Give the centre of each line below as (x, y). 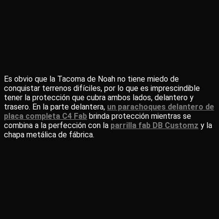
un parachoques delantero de (161, 107)
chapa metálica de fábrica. (49, 135)
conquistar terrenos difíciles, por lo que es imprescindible (102, 88)
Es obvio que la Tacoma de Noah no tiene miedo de (91, 79)
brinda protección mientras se (139, 116)
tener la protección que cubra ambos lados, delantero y (99, 98)
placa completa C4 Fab (45, 116)
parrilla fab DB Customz (154, 125)
